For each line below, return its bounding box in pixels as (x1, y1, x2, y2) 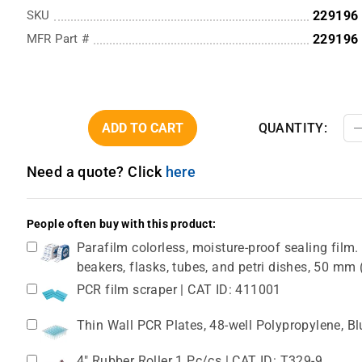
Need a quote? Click (26, 163, 166, 181)
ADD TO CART (101, 120, 183, 137)
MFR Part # (26, 32, 90, 47)
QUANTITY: (258, 120, 328, 137)
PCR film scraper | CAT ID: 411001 (76, 282, 281, 298)
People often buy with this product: (26, 217, 217, 232)
